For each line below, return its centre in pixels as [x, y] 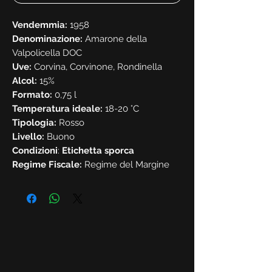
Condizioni [35, 150]
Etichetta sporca [98, 150]
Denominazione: [47, 39]
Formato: [32, 94]
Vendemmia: [40, 25]
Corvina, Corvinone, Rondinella [97, 66]
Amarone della [115, 39]
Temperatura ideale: [57, 108]
